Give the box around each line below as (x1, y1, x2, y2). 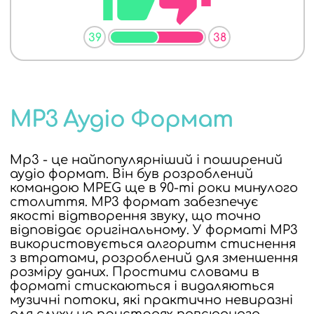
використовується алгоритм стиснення (9, 237, 296, 251)
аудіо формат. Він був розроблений (9, 167, 253, 181)
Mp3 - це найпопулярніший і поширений (9, 153, 282, 167)
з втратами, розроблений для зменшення (9, 251, 298, 265)
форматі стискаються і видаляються (9, 279, 274, 293)
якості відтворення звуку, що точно (9, 209, 261, 223)
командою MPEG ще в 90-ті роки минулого (9, 181, 298, 195)
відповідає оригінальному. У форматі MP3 (9, 223, 298, 237)
